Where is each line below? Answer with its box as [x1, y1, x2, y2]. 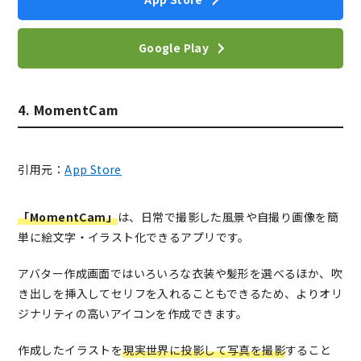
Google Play [138, 39, 210, 56]
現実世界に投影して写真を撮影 [122, 341, 286, 358]
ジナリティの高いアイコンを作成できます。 [18, 305, 248, 322]
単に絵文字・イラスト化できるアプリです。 [18, 228, 250, 245]
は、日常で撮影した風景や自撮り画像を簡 [118, 208, 339, 225]
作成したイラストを [18, 341, 123, 358]
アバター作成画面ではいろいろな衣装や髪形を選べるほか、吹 [18, 264, 343, 281]
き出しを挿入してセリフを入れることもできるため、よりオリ [18, 284, 343, 301]
